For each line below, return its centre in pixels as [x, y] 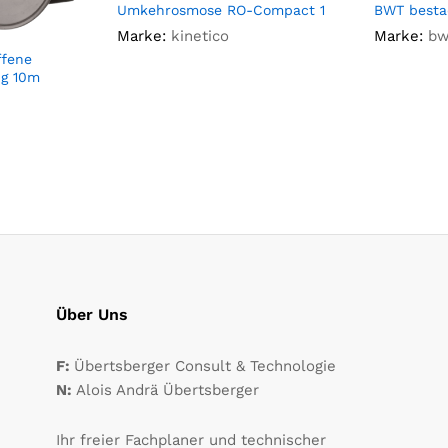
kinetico [200, 36]
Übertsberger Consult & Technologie [205, 366]
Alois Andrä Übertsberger [168, 390]
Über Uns [92, 315]
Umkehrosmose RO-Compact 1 [221, 10]
